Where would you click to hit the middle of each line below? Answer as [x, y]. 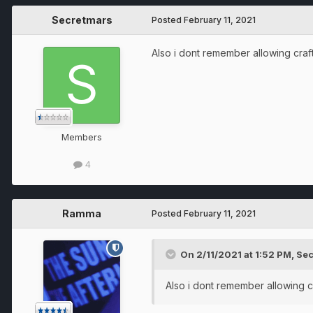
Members [82, 137]
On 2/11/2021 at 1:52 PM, [238, 254]
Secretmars [82, 20]
